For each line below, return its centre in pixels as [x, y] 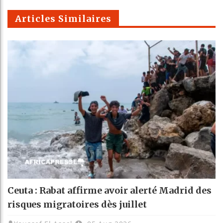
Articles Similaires [63, 18]
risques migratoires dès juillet [77, 205]
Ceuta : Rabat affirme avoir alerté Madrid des [110, 191]
